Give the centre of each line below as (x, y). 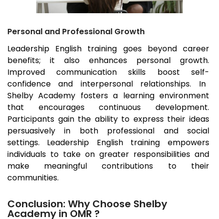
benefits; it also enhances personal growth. (108, 61)
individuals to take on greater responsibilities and (108, 154)
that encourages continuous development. (108, 108)
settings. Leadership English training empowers (108, 143)
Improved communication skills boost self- (108, 72)
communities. (33, 178)
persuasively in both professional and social (108, 131)
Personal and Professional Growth (76, 32)
